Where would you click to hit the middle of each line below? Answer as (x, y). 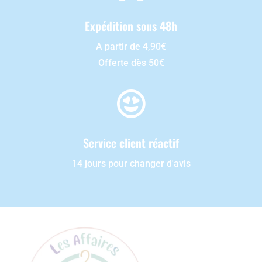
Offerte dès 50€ (131, 63)
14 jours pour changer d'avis (131, 164)
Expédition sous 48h (131, 26)
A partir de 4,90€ (131, 47)
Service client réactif (131, 143)
